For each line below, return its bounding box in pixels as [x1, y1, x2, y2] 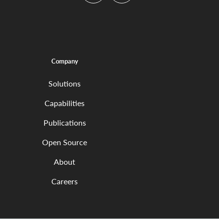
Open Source [42, 136, 87, 148]
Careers [51, 175, 78, 187]
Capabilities [44, 97, 85, 109]
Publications [43, 117, 86, 129]
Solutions [48, 78, 81, 89]
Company [51, 56, 78, 66]
